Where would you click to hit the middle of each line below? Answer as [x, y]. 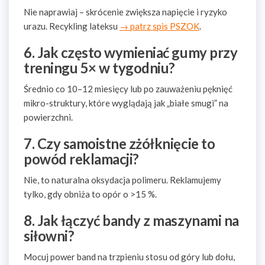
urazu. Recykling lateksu [72, 26]
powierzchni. [48, 117]
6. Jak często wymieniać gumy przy [131, 52]
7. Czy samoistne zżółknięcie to [119, 143]
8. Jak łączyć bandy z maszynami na [131, 220]
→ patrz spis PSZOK [159, 26]
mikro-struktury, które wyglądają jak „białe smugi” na [126, 103]
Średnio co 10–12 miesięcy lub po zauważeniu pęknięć [128, 89]
